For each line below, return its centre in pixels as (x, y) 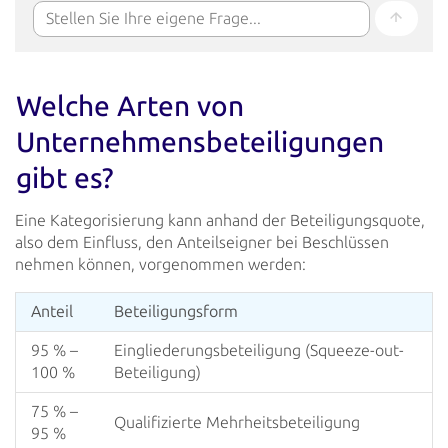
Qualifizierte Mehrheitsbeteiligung (237, 422)
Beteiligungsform (176, 311)
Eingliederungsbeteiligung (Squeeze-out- (259, 350)
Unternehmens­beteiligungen (200, 142)
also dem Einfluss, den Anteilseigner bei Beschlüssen (202, 242)
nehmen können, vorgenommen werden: (160, 264)
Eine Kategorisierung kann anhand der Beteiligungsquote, (220, 220)
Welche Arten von (130, 106)
